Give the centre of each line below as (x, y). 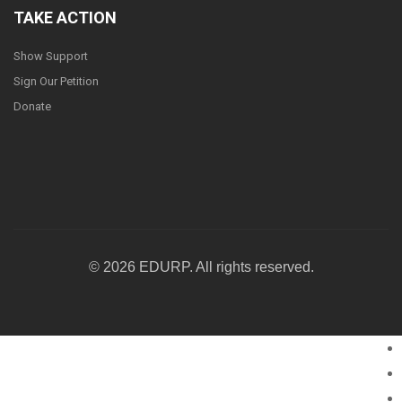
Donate (32, 107)
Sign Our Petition (56, 82)
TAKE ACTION (65, 18)
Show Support (51, 57)
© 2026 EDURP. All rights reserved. (201, 267)
